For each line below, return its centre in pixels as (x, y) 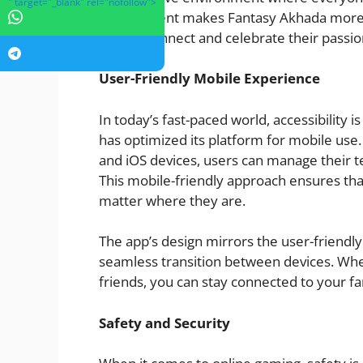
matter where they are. (172, 200)
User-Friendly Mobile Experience (209, 79)
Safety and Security (164, 322)
